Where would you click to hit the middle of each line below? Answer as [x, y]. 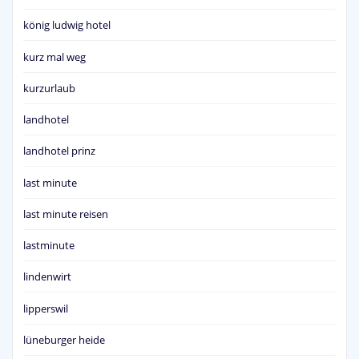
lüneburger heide [64, 339]
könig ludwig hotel [67, 25]
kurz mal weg [54, 56]
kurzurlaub [49, 88]
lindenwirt [47, 277]
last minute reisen [66, 214]
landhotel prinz [59, 151]
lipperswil [46, 308]
